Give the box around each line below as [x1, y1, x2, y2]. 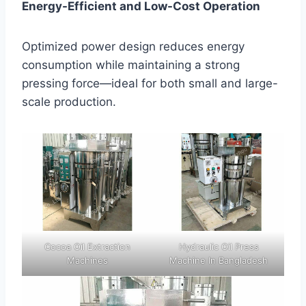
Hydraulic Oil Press [178, 241, 259, 253]
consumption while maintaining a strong [22, 57, 240, 72]
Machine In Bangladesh [169, 255, 268, 266]
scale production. [22, 94, 116, 109]
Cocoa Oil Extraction [44, 241, 130, 253]
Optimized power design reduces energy [22, 39, 245, 53]
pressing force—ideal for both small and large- [22, 76, 278, 90]
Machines [67, 255, 108, 266]
